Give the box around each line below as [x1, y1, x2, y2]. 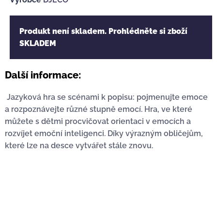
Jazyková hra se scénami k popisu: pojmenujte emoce [5, 93, 208, 102]
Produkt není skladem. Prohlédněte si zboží [19, 27, 187, 36]
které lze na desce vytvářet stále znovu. [5, 141, 153, 151]
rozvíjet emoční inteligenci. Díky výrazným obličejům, [5, 129, 203, 139]
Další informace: [5, 69, 81, 81]
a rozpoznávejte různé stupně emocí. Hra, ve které [5, 105, 192, 114]
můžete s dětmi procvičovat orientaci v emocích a [5, 117, 191, 126]
